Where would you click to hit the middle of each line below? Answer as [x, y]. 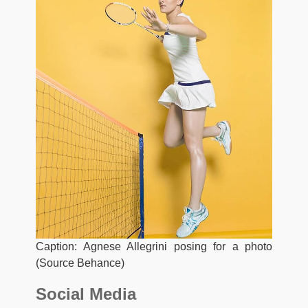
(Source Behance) [80, 263]
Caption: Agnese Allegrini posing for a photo [154, 246]
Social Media [86, 294]
